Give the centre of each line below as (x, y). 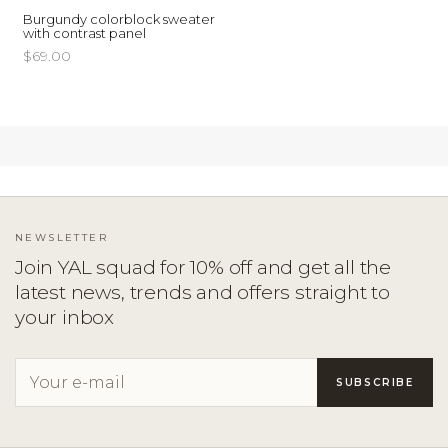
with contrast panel (85, 33)
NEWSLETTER (61, 238)
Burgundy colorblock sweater (119, 19)
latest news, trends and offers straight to (203, 293)
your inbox (65, 318)
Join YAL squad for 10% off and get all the (203, 268)
